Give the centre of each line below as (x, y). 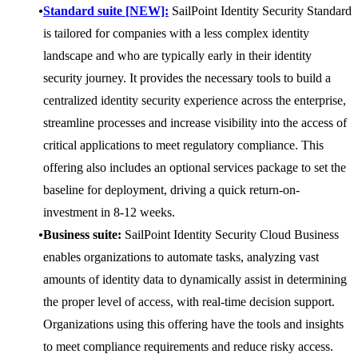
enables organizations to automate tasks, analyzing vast (181, 257)
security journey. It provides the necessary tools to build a (187, 78)
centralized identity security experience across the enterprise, (195, 101)
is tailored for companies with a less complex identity (176, 34)
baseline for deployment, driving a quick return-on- (171, 190)
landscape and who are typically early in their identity (177, 56)
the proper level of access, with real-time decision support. (189, 302)
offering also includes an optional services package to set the (195, 168)
